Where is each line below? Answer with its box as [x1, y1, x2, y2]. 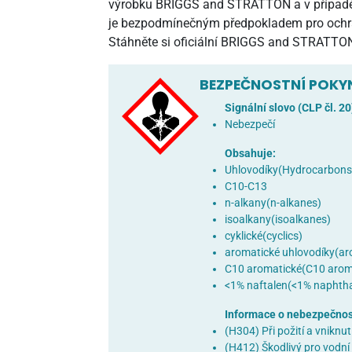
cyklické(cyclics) [225, 229, 302, 242]
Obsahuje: [225, 147, 276, 159]
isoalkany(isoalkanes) [225, 213, 331, 225]
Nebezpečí [225, 118, 275, 130]
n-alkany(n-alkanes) [225, 196, 321, 209]
